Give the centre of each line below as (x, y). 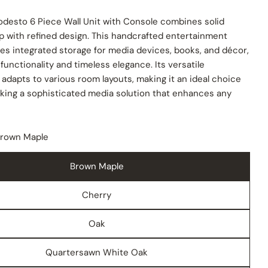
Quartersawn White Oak (97, 252)
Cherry (97, 195)
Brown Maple (97, 166)
